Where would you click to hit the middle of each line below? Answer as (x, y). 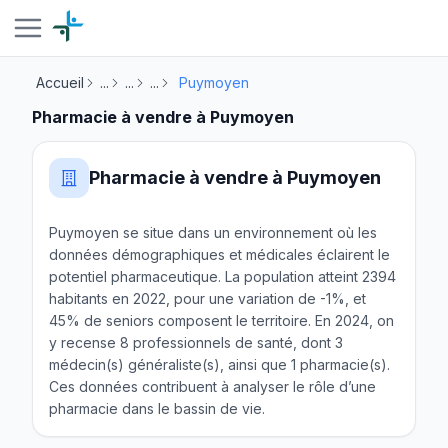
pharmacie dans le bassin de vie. (157, 408)
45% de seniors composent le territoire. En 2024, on (221, 320)
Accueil (60, 82)
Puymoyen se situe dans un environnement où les (213, 232)
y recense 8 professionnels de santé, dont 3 (196, 342)
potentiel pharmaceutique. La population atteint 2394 (222, 276)
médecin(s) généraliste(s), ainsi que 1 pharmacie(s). (219, 364)
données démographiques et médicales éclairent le (219, 254)
